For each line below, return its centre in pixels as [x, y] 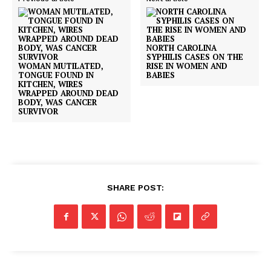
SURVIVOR [38, 112]
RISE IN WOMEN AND [187, 66]
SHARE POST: [135, 188]
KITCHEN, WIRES [51, 84]
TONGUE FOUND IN [56, 75]
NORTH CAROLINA [182, 48]
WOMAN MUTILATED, [61, 66]
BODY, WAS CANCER [57, 103]
